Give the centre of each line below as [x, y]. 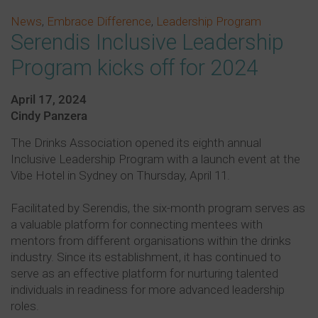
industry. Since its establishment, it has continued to [146, 257]
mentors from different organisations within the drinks [151, 241]
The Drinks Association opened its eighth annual [136, 143]
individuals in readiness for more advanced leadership [148, 290]
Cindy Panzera [49, 116]
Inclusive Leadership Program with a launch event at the [155, 159]
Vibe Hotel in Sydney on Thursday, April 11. [120, 176]
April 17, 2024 [49, 100]
